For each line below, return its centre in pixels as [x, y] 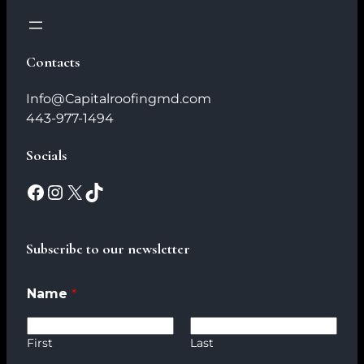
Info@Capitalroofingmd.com [119, 98]
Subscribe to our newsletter [108, 248]
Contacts [53, 61]
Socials [46, 155]
